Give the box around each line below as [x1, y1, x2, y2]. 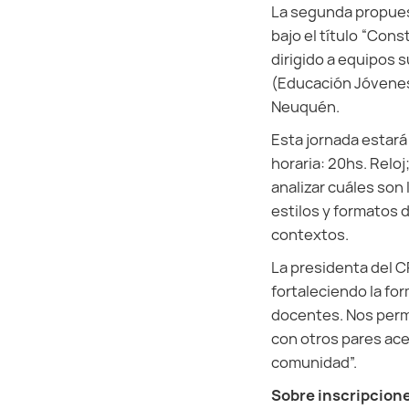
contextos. [271, 225, 349, 245]
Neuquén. [271, 97, 340, 117]
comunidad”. [271, 352, 357, 372]
